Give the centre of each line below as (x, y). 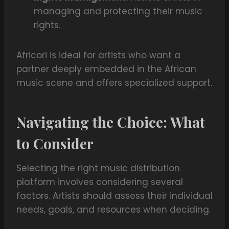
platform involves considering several (100, 182)
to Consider (55, 144)
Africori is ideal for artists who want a (98, 55)
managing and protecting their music (118, 12)
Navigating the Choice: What (111, 122)
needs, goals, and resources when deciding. (113, 210)
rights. (47, 25)
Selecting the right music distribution (98, 168)
